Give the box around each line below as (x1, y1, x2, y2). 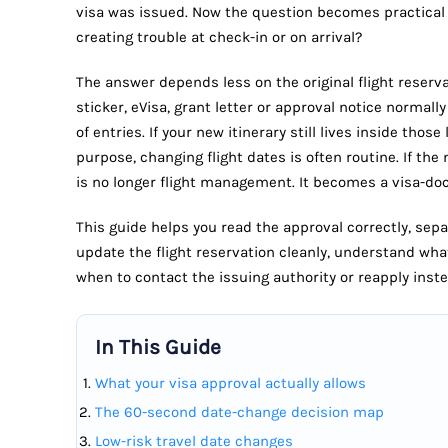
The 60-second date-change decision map (95, 403, 384, 422)
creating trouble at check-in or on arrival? (76, 28, 362, 47)
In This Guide (95, 335, 221, 360)
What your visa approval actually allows (95, 374, 366, 393)
